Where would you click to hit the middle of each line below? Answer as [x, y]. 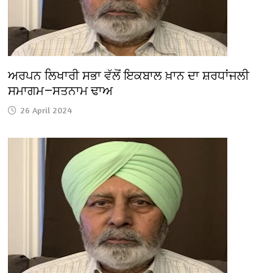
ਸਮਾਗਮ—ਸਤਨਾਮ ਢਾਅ [61, 91]
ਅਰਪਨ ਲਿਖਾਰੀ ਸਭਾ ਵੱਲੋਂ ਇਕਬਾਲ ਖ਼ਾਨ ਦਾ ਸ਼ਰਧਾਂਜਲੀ [129, 76]
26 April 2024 [46, 110]
